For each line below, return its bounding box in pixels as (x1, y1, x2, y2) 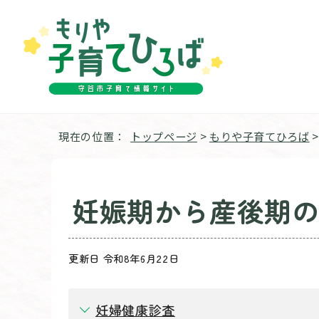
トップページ (130, 128, 197, 144)
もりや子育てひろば (209, 128, 310, 144)
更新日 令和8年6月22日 (68, 251, 179, 266)
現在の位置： (58, 128, 131, 144)
